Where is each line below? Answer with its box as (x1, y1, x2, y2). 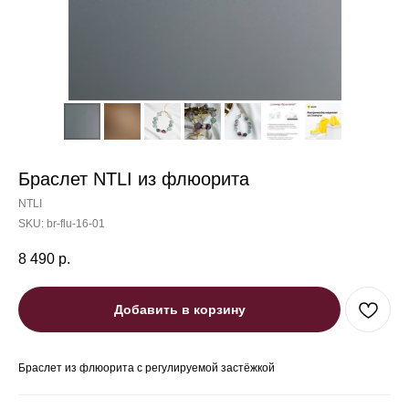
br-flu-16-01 (47, 217, 105, 230)
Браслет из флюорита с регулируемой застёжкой (18, 362, 275, 375)
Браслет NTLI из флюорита (18, 169, 249, 189)
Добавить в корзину (113, 302, 246, 318)
